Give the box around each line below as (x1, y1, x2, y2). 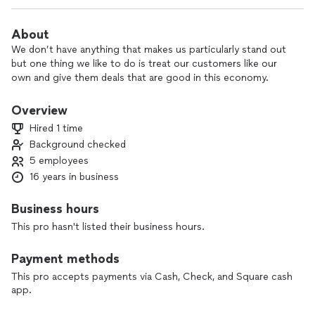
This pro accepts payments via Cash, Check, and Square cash (11, 271, 292, 283)
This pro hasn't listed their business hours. (11, 221, 205, 233)
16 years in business (30, 171, 119, 183)
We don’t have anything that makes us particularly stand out (11, 44, 286, 56)
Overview (11, 103, 67, 118)
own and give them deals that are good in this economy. (11, 72, 269, 84)
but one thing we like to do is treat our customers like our (11, 58, 277, 70)
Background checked (30, 139, 126, 150)
